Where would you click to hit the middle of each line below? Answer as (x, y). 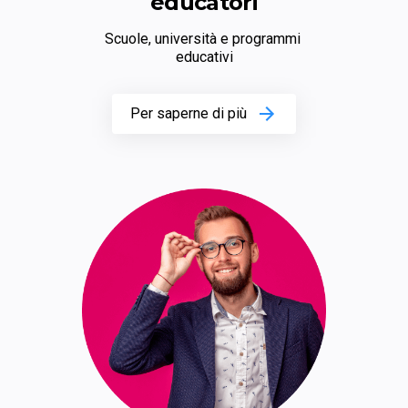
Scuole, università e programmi (202, 39)
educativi (204, 57)
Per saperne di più (189, 114)
